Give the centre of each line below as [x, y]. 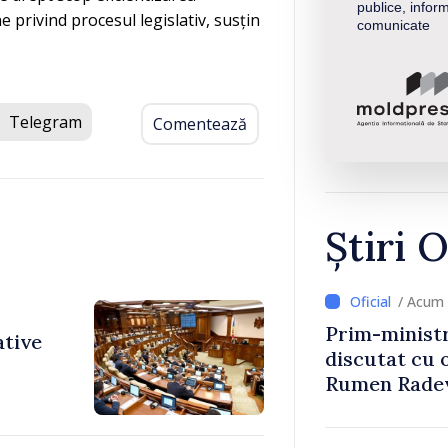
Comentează [200, 123]
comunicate [393, 24]
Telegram [45, 121]
